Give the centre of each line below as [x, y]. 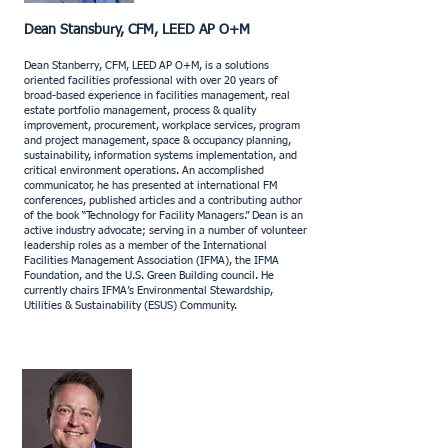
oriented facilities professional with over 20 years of [151, 80]
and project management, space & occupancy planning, [157, 140]
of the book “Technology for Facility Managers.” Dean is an [163, 215]
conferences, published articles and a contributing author [163, 200]
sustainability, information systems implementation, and [160, 155]
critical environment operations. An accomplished [144, 170]
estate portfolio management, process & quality [140, 110]
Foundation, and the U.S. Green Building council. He [149, 275]
